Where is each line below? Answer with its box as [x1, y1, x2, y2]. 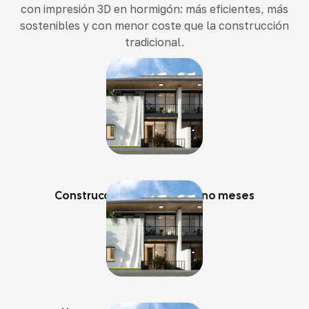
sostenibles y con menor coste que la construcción [20, 19, 289, 32]
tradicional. [125, 35, 184, 49]
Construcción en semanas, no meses [54, 188, 255, 203]
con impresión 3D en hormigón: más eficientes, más [21, 2, 288, 16]
